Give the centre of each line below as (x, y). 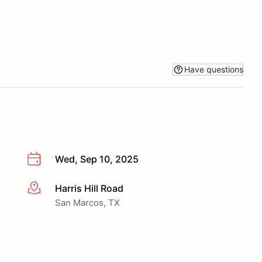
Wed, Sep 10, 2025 (97, 159)
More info (48, 189)
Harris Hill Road (89, 188)
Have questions (214, 69)
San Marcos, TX (87, 202)
